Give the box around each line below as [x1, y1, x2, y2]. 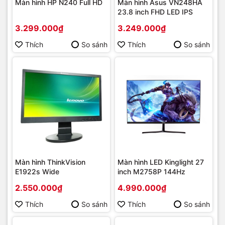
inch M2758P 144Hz [118, 167, 185, 176]
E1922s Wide [15, 167, 59, 176]
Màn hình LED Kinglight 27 [118, 157, 204, 166]
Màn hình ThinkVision [15, 157, 85, 166]
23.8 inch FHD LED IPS [118, 7, 193, 16]
